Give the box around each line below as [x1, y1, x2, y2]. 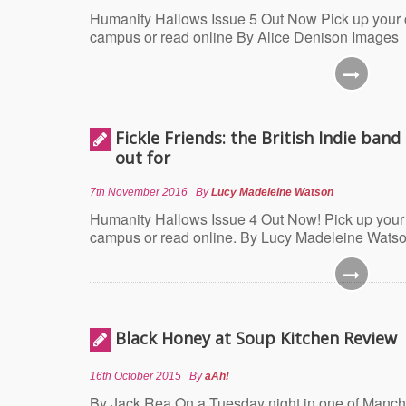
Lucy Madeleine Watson [211, 186, 333, 198]
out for [115, 147, 170, 169]
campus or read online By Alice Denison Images [90, 26, 399, 47]
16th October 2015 [90, 370, 181, 382]
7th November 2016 [90, 186, 188, 198]
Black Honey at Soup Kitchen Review [115, 327, 397, 349]
